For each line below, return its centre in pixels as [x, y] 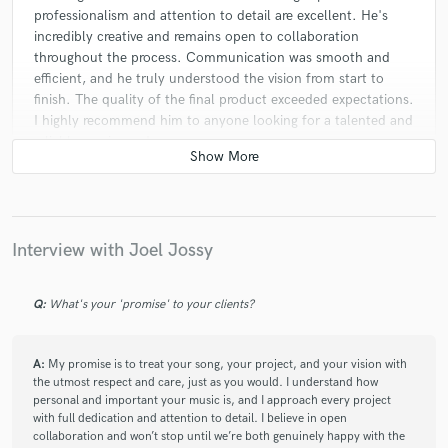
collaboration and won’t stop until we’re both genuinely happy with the [219, 436]
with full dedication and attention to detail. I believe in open [190, 418]
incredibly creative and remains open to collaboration [196, 37]
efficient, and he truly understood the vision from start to [209, 79]
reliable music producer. [107, 142]
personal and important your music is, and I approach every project [212, 400]
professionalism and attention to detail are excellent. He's [211, 16]
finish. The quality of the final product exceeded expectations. [224, 100]
